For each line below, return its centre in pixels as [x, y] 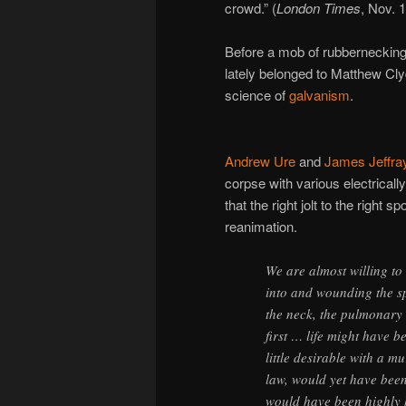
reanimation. [261, 226]
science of [257, 95]
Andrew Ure [260, 160]
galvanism [319, 95]
